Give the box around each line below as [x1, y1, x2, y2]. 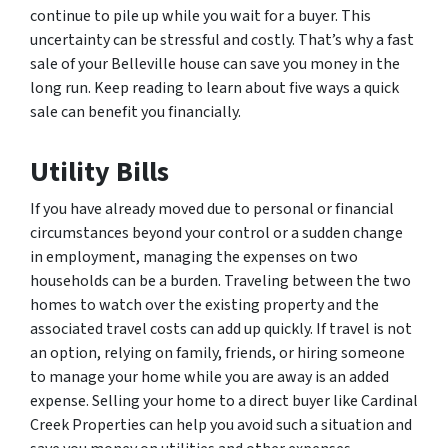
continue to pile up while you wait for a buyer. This [30, 5, 371, 28]
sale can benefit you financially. [30, 101, 241, 124]
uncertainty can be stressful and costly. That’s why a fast [30, 29, 414, 52]
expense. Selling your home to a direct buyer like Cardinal [30, 390, 418, 413]
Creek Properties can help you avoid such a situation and [30, 414, 412, 437]
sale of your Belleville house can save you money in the [30, 53, 400, 76]
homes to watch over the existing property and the [30, 294, 379, 317]
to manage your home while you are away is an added [30, 366, 389, 389]
